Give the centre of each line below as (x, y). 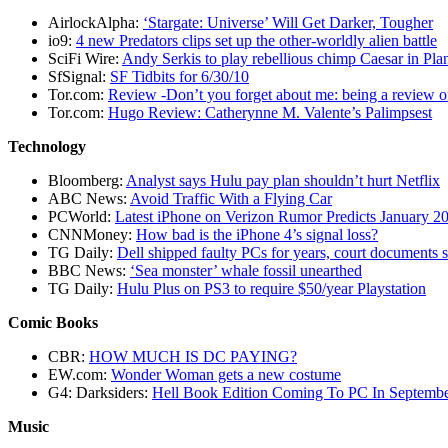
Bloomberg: (87, 180)
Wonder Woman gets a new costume (226, 374)
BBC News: (89, 270)
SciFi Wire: (85, 58)
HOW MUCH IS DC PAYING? (193, 356)
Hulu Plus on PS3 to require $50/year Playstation (271, 288)
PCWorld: (81, 216)
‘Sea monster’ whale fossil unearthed (246, 270)
